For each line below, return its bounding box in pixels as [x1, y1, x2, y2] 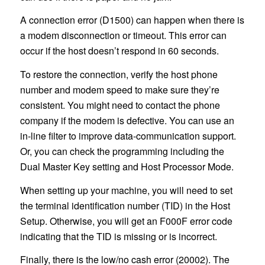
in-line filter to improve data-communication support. [20, 128, 236, 143]
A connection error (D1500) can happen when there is [20, 13, 244, 27]
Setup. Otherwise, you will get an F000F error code [20, 214, 232, 228]
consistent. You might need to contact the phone [20, 98, 220, 112]
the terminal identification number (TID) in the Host [20, 198, 230, 212]
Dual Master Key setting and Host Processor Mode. [20, 159, 234, 173]
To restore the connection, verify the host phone [20, 67, 218, 81]
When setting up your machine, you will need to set [20, 183, 232, 197]
